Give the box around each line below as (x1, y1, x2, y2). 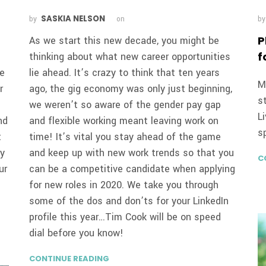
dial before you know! (29, 226, 127, 240)
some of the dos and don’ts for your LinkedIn (29, 194, 229, 208)
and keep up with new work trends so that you (29, 145, 235, 160)
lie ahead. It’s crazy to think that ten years (29, 65, 220, 80)
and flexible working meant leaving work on (29, 113, 219, 128)
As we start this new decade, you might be (29, 33, 220, 47)
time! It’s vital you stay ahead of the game (29, 129, 221, 144)
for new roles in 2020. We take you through (29, 178, 219, 192)
